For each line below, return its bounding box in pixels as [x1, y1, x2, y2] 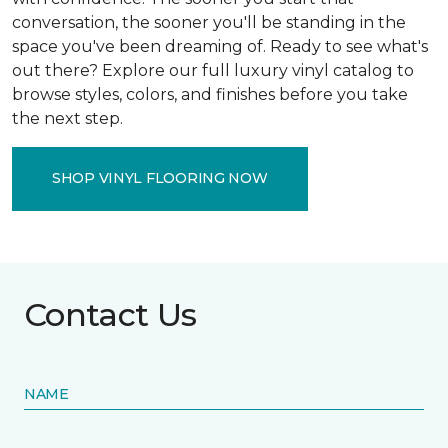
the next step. [12, 108, 123, 128]
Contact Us [24, 294, 197, 334]
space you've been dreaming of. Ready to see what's [12, 36, 428, 56]
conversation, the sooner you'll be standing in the [12, 12, 406, 32]
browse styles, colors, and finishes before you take [12, 84, 408, 104]
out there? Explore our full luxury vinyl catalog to [12, 60, 414, 80]
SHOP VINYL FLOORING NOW [52, 169, 268, 187]
